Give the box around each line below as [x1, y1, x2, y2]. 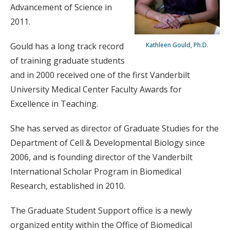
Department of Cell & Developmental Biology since [10, 137, 205, 148]
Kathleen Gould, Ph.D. [146, 41, 208, 49]
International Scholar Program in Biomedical [10, 166, 181, 177]
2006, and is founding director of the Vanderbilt [10, 151, 193, 163]
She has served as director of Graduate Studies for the [10, 123, 219, 134]
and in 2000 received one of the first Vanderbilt [10, 69, 190, 81]
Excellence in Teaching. [10, 98, 98, 109]
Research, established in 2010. [10, 180, 125, 191]
